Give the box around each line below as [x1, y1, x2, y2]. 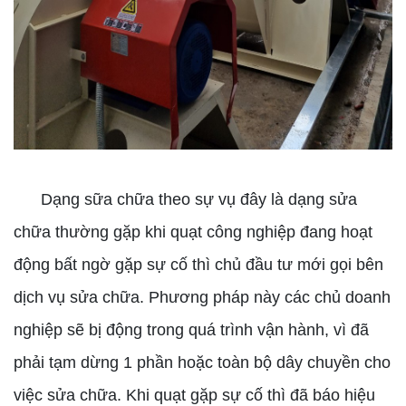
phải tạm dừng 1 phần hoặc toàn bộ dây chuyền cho [14, 353, 391, 372]
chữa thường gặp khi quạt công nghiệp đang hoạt [14, 223, 372, 241]
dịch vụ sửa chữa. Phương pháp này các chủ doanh [14, 288, 391, 306]
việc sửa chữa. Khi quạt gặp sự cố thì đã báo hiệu [14, 386, 375, 404]
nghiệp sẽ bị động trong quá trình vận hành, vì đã [14, 321, 369, 339]
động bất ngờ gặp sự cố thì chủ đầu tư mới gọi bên [14, 256, 383, 274]
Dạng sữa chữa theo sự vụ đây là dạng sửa [14, 190, 357, 208]
